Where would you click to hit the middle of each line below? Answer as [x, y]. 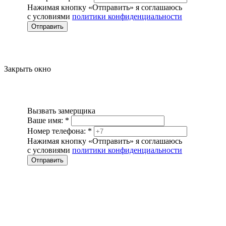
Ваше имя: [46, 120]
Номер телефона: [58, 131]
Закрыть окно [27, 69]
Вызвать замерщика [61, 110]
